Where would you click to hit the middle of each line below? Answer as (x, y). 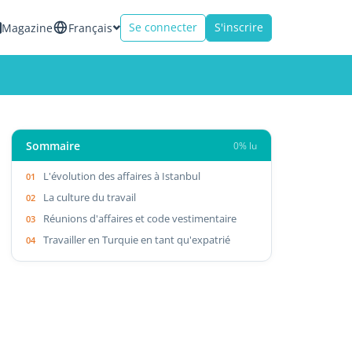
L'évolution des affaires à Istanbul (122, 176)
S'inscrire (239, 27)
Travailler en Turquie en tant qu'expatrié (137, 239)
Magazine (27, 27)
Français (90, 27)
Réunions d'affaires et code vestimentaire (140, 218)
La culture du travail (90, 197)
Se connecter (163, 27)
